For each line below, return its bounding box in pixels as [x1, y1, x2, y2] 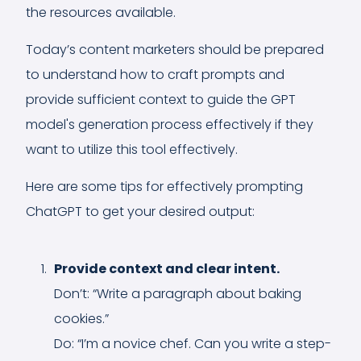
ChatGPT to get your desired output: [26, 201, 255, 221]
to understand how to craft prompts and [26, 64, 284, 84]
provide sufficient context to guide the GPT [26, 89, 296, 109]
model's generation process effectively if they [26, 114, 313, 134]
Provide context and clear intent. [54, 259, 280, 278]
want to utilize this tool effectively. [26, 139, 238, 159]
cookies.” [54, 309, 109, 328]
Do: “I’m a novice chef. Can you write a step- [54, 334, 331, 353]
